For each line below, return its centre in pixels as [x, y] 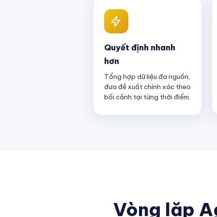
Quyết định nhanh [140, 47]
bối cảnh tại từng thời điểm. [147, 97]
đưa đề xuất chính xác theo [147, 87]
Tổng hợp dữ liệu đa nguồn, [147, 77]
